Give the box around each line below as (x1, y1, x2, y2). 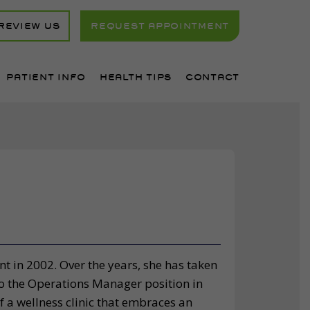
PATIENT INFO (6, 71, 86, 83)
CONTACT (185, 71, 239, 83)
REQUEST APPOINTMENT (91, 20, 229, 32)
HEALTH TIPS (100, 71, 172, 83)
